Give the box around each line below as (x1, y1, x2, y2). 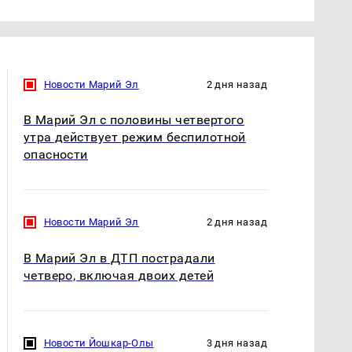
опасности (23, 147, 88, 163)
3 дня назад (206, 336, 267, 349)
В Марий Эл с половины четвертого (23, 112, 244, 128)
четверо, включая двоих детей (23, 267, 214, 283)
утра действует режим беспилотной (23, 130, 246, 145)
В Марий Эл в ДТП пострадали (23, 250, 215, 266)
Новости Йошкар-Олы (43, 336, 154, 349)
